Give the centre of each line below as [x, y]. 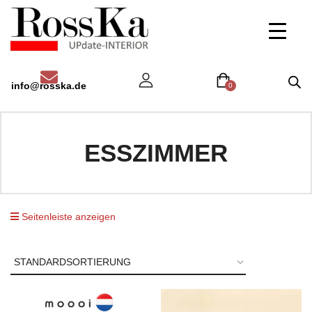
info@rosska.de [49, 85]
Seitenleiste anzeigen [67, 217]
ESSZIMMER [156, 153]
